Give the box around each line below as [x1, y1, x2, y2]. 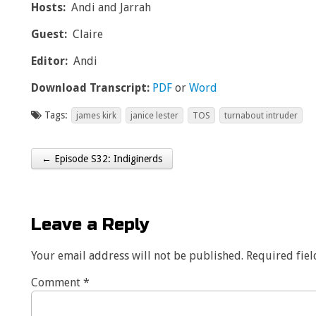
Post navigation [31, 161, 170, 181]
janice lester [130, 110, 179, 121]
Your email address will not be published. [31, 249, 244, 262]
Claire [67, 28, 104, 41]
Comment [31, 276, 84, 289]
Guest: [31, 28, 68, 41]
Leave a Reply [31, 214, 150, 235]
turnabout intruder [224, 110, 298, 121]
